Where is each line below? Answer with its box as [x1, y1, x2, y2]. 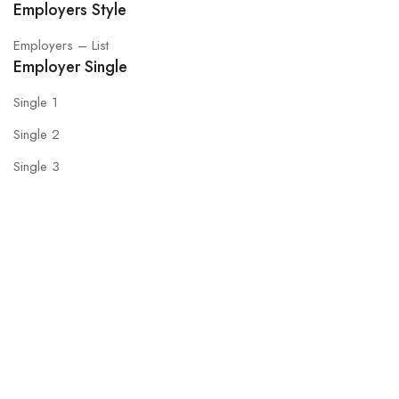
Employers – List [13, 36, 109, 55]
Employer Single [13, 55, 127, 78]
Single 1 [13, 93, 58, 112]
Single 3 [13, 157, 60, 176]
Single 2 [13, 125, 60, 144]
